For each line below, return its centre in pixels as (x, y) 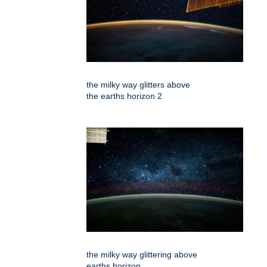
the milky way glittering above (142, 254)
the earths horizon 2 (124, 96)
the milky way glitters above (138, 84)
